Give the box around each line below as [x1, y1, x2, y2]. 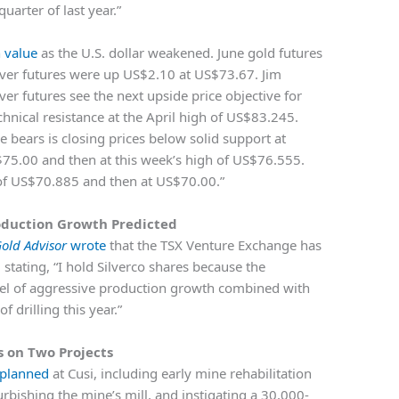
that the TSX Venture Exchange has [106, 236, 322, 255]
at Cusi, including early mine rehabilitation [49, 364, 313, 383]
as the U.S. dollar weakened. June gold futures [37, 44, 323, 62]
